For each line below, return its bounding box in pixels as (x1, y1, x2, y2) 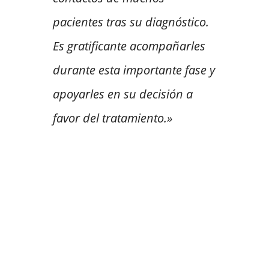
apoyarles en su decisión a (53, 86, 193, 103)
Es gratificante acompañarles (53, 38, 205, 55)
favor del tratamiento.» (53, 110, 172, 127)
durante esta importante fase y (53, 62, 215, 79)
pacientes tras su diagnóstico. (53, 14, 209, 31)
